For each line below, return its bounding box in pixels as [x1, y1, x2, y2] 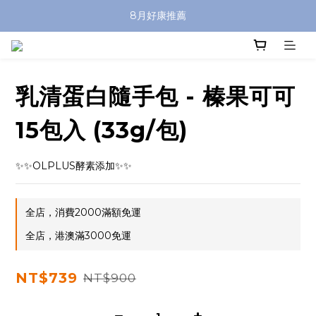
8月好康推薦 [130, 9, 186, 22]
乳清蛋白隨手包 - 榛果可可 [16, 83, 296, 111]
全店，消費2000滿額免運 [25, 206, 141, 219]
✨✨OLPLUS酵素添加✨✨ [16, 159, 132, 173]
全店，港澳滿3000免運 [25, 229, 131, 243]
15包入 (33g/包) [16, 116, 188, 145]
